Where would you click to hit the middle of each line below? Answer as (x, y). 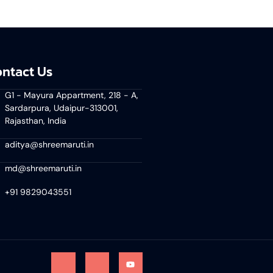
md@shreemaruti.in (44, 168)
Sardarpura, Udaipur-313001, (62, 108)
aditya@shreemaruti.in (50, 145)
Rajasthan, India (36, 121)
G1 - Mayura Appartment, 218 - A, (72, 95)
